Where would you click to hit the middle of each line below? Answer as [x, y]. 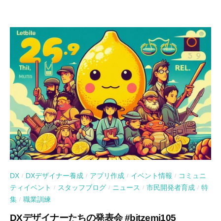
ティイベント [31, 188]
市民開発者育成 [171, 188]
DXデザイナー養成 [55, 176]
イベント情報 [151, 176]
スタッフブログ [82, 188]
